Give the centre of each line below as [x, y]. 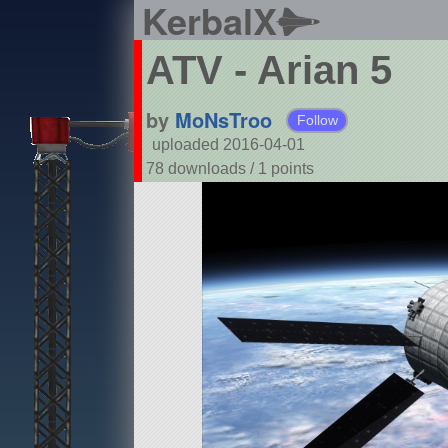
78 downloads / [201, 169]
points [292, 169]
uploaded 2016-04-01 [228, 145]
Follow [317, 120]
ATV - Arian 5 [268, 70]
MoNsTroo [223, 120]
